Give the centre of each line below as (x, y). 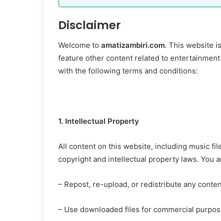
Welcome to (80, 45)
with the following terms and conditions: (128, 71)
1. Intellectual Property (99, 121)
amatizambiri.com (133, 45)
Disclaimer (90, 25)
